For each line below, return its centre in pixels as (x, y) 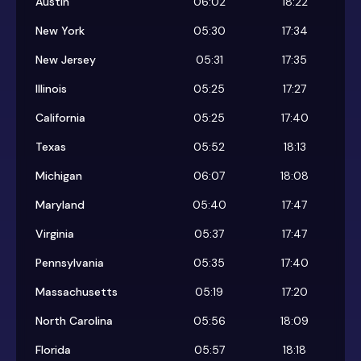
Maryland (60, 205)
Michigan (59, 176)
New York (60, 31)
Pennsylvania (70, 263)
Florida (53, 350)
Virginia (55, 234)
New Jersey (66, 60)
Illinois (51, 89)
